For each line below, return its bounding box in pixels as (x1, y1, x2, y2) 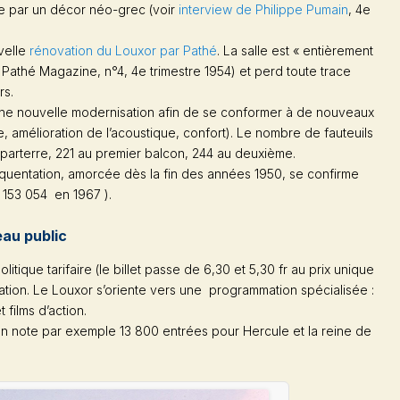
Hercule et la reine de (243, 322, 371, 338)
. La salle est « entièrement (217, 42, 373, 58)
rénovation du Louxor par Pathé (29, 42, 217, 58)
